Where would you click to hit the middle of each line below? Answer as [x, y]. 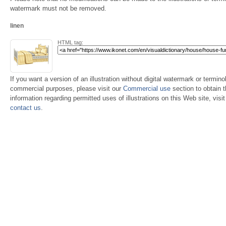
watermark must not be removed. [58, 8]
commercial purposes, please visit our [67, 89]
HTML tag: [70, 42]
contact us [25, 108]
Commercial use [147, 89]
